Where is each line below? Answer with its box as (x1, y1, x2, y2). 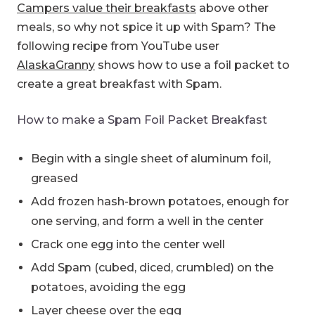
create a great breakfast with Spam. (17, 77, 221, 91)
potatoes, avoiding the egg (31, 280, 186, 294)
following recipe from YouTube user (17, 39, 219, 53)
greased (31, 171, 78, 185)
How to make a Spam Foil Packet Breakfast (17, 112, 267, 127)
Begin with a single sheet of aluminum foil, (31, 151, 271, 165)
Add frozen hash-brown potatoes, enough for (31, 194, 289, 208)
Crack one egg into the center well (31, 237, 225, 251)
